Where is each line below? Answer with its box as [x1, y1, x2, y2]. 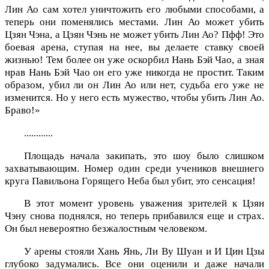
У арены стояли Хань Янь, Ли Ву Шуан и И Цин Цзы [24, 246, 264, 258]
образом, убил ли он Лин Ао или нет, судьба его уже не [5, 79, 264, 91]
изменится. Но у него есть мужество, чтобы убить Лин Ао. [5, 92, 264, 104]
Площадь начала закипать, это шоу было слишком [24, 150, 264, 162]
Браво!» [5, 104, 40, 116]
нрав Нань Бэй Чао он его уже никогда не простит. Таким [5, 67, 264, 79]
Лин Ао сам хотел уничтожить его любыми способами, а [5, 4, 264, 16]
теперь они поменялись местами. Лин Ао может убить [5, 16, 264, 28]
